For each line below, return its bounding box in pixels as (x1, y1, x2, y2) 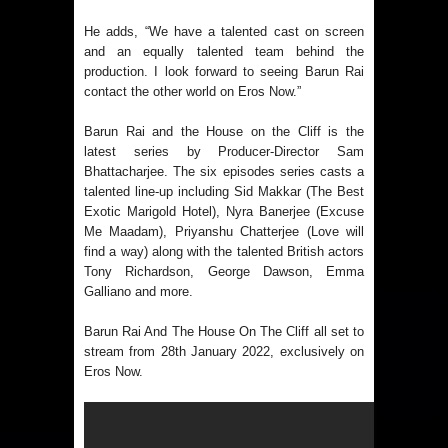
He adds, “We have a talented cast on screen (84, 24, 364, 40)
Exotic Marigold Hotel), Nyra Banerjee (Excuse (84, 204, 364, 220)
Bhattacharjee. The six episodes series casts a (84, 164, 364, 180)
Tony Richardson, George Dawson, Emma (84, 264, 364, 280)
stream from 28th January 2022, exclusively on (84, 344, 364, 360)
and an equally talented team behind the (84, 44, 364, 60)
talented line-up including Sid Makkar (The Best (84, 184, 364, 200)
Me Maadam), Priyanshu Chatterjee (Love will (84, 224, 364, 240)
